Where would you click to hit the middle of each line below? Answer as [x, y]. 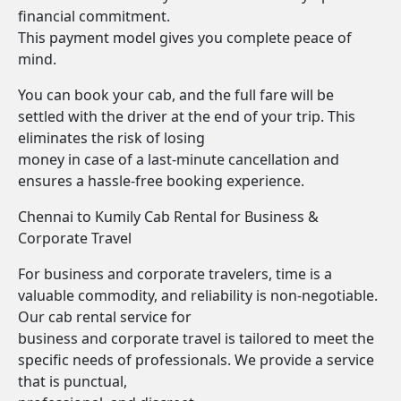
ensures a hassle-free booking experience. [161, 181]
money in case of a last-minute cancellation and [179, 159]
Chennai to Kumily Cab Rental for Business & [168, 217]
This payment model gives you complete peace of [185, 38]
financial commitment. [94, 16]
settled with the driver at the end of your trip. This [187, 116]
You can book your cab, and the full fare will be [176, 95]
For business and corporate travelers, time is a [175, 274]
